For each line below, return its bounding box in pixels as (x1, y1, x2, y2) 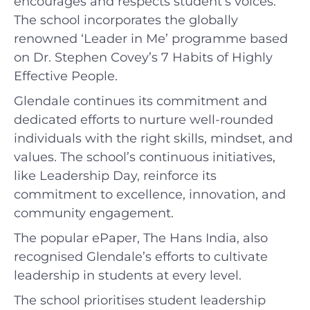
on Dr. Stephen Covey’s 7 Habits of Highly (14, 49, 273, 65)
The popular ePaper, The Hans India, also (14, 230, 268, 246)
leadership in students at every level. (14, 267, 241, 283)
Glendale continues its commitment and (14, 93, 267, 109)
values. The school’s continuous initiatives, (14, 149, 275, 165)
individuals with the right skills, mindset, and (14, 130, 293, 146)
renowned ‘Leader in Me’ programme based (14, 30, 288, 46)
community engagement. (14, 205, 174, 221)
